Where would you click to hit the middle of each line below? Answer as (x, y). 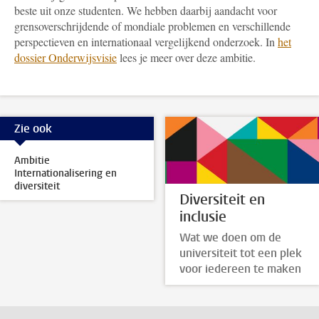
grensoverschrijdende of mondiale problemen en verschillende (152, 26)
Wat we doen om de (230, 237)
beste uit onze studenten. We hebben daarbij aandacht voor (146, 10)
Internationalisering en (66, 173)
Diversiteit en (222, 200)
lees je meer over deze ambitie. (186, 57)
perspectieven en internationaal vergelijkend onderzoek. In (146, 42)
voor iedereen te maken (240, 268)
